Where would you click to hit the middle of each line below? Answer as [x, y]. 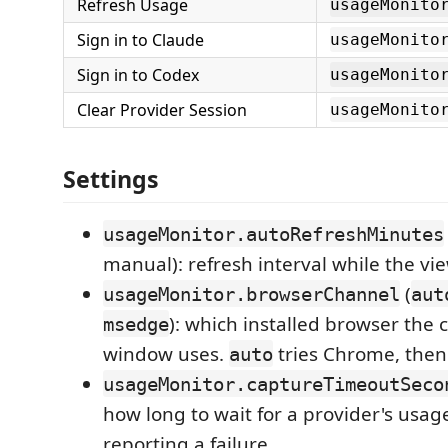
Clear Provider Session [162, 110]
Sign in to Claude [140, 40]
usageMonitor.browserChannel [251, 293]
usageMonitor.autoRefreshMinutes [273, 233]
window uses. [166, 353]
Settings [111, 178]
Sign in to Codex [138, 75]
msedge [136, 323]
